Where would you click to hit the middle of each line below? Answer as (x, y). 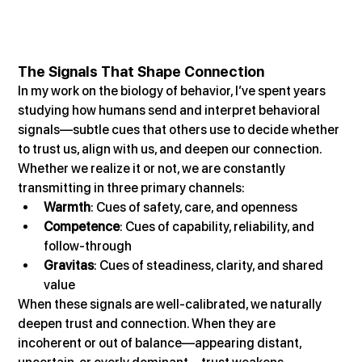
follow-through (88, 246)
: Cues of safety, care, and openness (194, 207)
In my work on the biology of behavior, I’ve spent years (173, 90)
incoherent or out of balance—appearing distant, (161, 343)
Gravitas (69, 265)
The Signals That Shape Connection (141, 71)
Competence (82, 226)
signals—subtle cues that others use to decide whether (180, 129)
